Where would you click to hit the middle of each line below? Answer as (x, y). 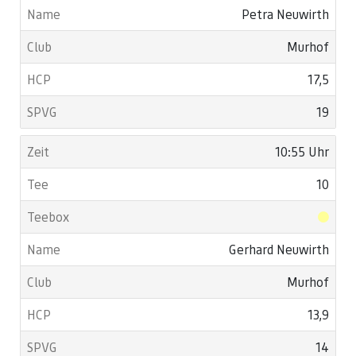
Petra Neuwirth (285, 14)
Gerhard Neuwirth (279, 249)
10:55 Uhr (302, 151)
